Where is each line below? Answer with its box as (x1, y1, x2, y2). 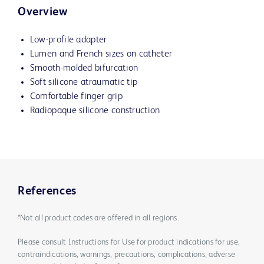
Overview (18, 6, 68, 19)
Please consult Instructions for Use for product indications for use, (18, 238, 240, 247)
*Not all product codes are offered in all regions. (18, 214, 179, 223)
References (18, 186, 77, 198)
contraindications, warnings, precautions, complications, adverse (18, 250, 236, 259)
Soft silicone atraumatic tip (29, 78, 138, 88)
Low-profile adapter (29, 35, 107, 45)
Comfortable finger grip (29, 92, 123, 102)
